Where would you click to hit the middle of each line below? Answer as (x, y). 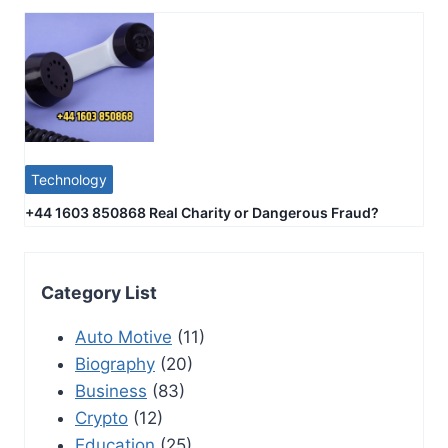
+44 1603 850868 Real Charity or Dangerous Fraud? (202, 212)
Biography (115, 364)
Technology (69, 179)
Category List (99, 292)
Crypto (101, 418)
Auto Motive (123, 337)
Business (111, 391)
